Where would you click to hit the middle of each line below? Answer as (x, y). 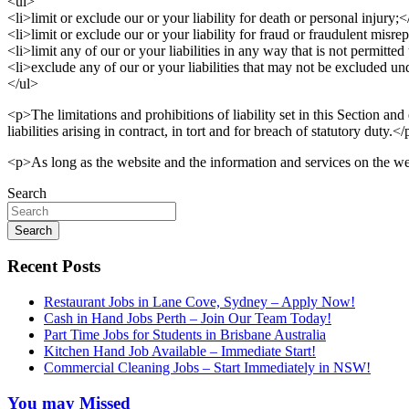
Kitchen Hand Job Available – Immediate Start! (180, 351)
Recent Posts (54, 267)
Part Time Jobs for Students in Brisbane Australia (185, 335)
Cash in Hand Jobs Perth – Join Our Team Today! (188, 319)
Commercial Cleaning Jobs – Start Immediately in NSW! (207, 368)
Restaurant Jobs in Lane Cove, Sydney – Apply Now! (199, 302)
